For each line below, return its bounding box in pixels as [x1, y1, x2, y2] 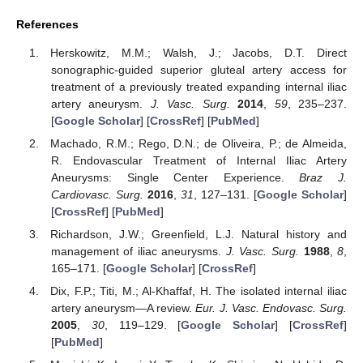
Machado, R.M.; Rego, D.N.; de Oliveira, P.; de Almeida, [50, 136, 347, 150]
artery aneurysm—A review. [50, 301, 196, 314]
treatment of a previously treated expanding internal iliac [50, 79, 347, 93]
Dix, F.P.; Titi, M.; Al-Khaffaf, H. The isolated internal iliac [50, 284, 347, 297]
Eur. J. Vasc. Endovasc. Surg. [195, 301, 348, 314]
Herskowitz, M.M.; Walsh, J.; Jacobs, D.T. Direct [50, 45, 347, 59]
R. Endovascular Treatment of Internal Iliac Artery [50, 153, 347, 167]
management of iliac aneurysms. [50, 244, 226, 258]
